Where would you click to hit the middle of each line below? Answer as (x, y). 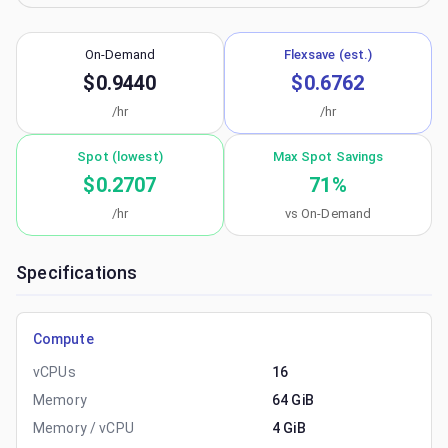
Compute (63, 339)
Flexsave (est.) (328, 54)
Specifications (77, 272)
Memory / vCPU (83, 428)
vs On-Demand (328, 213)
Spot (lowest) (120, 156)
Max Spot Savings (328, 156)
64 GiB (293, 400)
